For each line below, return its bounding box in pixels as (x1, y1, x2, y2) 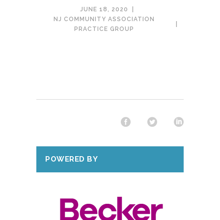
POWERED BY (45, 155, 98, 164)
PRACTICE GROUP (74, 26, 134, 32)
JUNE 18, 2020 (80, 6, 128, 13)
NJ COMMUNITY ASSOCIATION (54, 16, 155, 23)
